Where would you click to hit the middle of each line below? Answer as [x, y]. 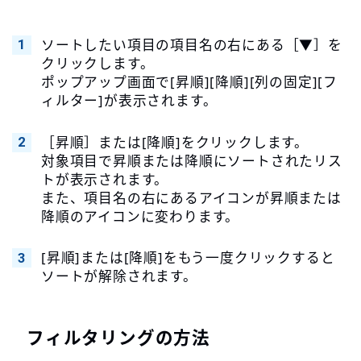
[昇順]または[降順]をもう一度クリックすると [188, 258]
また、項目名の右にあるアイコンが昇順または [191, 197]
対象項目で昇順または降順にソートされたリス [191, 160]
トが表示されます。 [105, 179]
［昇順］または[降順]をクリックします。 [174, 142]
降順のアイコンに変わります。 [140, 216]
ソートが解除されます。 [119, 276]
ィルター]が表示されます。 [129, 101]
